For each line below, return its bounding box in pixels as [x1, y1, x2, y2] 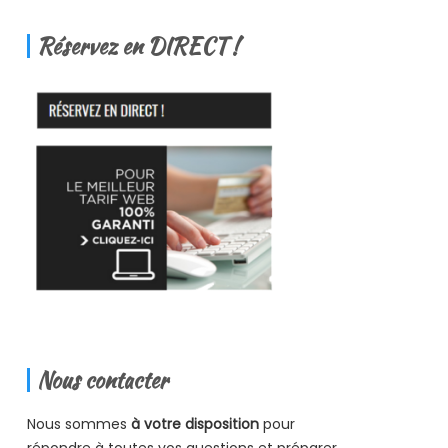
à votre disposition [130, 414, 259, 435]
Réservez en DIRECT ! [36, 30, 238, 63]
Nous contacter [36, 364, 168, 397]
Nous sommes [26, 414, 131, 435]
